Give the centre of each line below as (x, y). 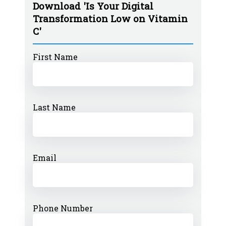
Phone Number (63, 208)
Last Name (54, 107)
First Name (55, 57)
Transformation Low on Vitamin (110, 18)
